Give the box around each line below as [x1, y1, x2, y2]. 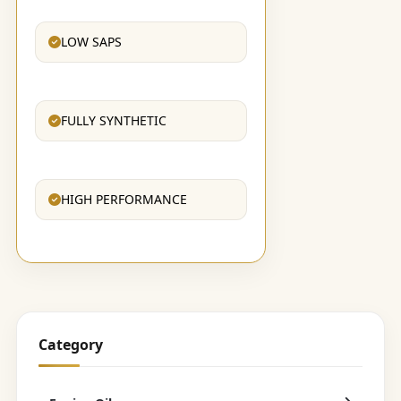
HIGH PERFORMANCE [60, 190, 187, 208]
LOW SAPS [60, 32, 122, 50]
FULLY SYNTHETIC [60, 111, 166, 129]
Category [38, 334, 103, 354]
